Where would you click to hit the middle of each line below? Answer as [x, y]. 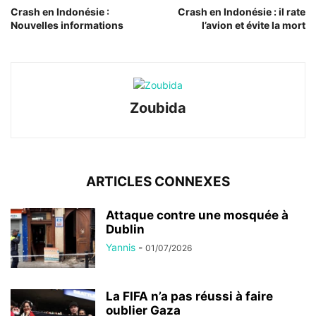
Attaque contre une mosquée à [197, 215]
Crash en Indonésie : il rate [242, 12]
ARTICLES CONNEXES [158, 182]
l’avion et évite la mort [254, 25]
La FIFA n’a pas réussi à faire [189, 297]
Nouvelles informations [67, 25]
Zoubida [158, 108]
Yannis [121, 248]
